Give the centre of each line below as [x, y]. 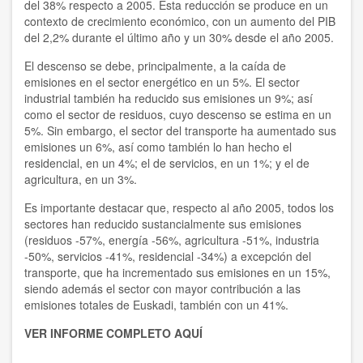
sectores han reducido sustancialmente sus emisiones [163, 224]
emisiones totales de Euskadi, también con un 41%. [156, 305]
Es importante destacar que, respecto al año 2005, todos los [179, 208]
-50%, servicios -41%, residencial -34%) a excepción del [168, 256]
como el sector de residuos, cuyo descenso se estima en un [178, 115]
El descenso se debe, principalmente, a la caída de [155, 66]
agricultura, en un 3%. [81, 179]
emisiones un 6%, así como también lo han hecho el [158, 147]
